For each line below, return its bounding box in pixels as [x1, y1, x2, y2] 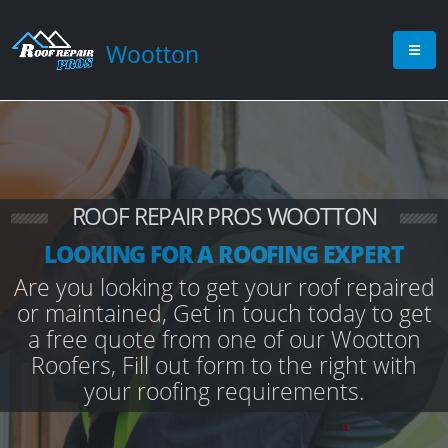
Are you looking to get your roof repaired [13, 271, 435, 303]
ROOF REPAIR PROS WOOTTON [71, 200, 377, 232]
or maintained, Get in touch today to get [16, 297, 432, 329]
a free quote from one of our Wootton [27, 323, 421, 355]
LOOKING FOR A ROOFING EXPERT [44, 238, 404, 270]
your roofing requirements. [84, 375, 364, 407]
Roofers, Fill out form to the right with [31, 349, 417, 381]
